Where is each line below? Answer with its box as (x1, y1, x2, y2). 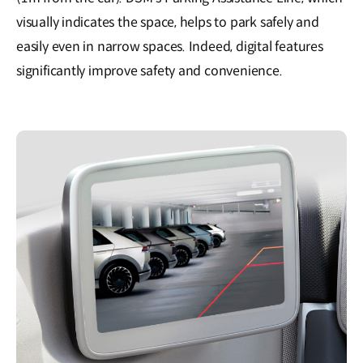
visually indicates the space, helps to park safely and (16, 14, 319, 32)
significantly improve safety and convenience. (16, 62, 283, 80)
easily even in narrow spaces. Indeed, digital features (16, 38, 323, 56)
